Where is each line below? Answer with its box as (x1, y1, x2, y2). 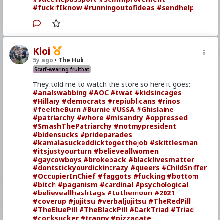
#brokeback (83, 155, 127, 164)
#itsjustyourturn (33, 146, 92, 156)
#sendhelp (157, 3, 194, 12)
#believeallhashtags (33, 188, 106, 197)
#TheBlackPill (79, 205, 128, 214)
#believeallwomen (94, 146, 159, 156)
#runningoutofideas (84, 3, 155, 12)
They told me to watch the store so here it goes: (33, 80, 191, 89)
